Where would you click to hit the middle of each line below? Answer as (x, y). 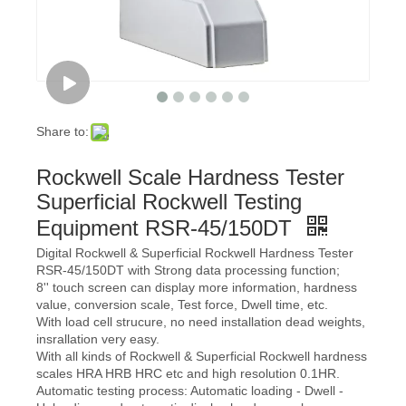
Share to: (63, 131)
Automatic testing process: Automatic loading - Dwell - (190, 391)
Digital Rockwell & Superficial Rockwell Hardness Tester (195, 253)
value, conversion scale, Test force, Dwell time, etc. (182, 304)
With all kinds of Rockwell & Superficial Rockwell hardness (202, 356)
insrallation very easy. (98, 339)
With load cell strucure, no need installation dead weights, (201, 322)
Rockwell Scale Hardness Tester (190, 177)
